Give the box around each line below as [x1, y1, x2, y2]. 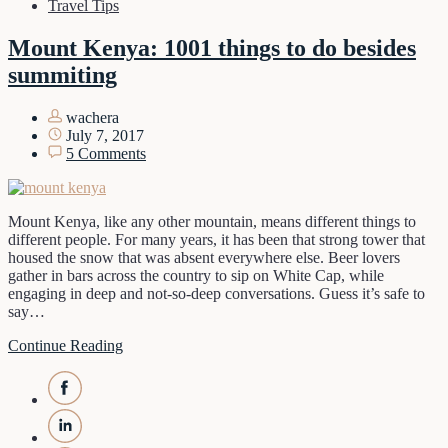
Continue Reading [8, 336, 123, 354]
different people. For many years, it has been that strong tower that [8, 230, 425, 248]
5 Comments [66, 144, 146, 162]
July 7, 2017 [62, 126, 144, 144]
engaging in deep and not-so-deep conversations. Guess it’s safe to [8, 284, 425, 302]
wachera [62, 108, 119, 126]
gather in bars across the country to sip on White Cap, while [8, 266, 384, 284]
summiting [8, 61, 117, 88]
